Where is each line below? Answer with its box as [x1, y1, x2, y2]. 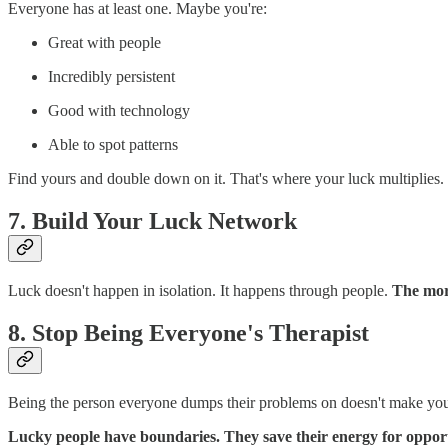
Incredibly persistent [48, 68, 175, 86]
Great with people [48, 34, 161, 52]
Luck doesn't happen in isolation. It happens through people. [8, 282, 392, 300]
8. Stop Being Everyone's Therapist [8, 320, 369, 347]
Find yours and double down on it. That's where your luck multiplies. [8, 170, 444, 188]
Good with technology [48, 102, 190, 120]
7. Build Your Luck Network [8, 208, 297, 235]
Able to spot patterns [48, 136, 178, 154]
